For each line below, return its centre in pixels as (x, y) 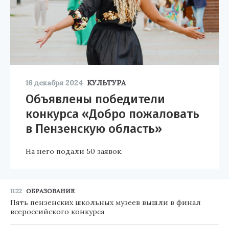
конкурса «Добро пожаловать (112, 114)
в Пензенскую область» (94, 129)
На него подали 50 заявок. (74, 151)
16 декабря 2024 (54, 83)
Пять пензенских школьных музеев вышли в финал (106, 202)
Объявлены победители (95, 99)
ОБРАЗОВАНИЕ (50, 191)
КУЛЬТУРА (106, 83)
